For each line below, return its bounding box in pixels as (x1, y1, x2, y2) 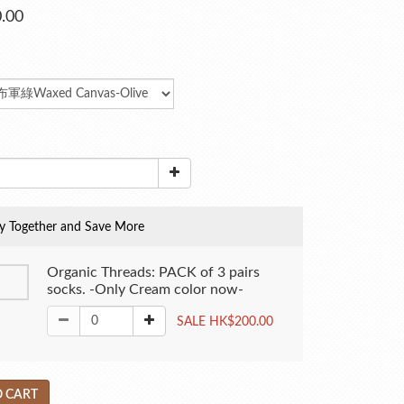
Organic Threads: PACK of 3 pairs (47, 265, 260, 280)
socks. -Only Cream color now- (47, 282, 243, 297)
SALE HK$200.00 (177, 315, 273, 328)
